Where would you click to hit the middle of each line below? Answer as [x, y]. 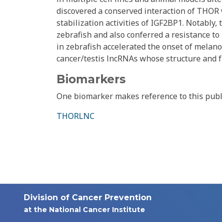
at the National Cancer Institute [84, 210]
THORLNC [76, 116]
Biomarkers [91, 80]
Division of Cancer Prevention [88, 198]
